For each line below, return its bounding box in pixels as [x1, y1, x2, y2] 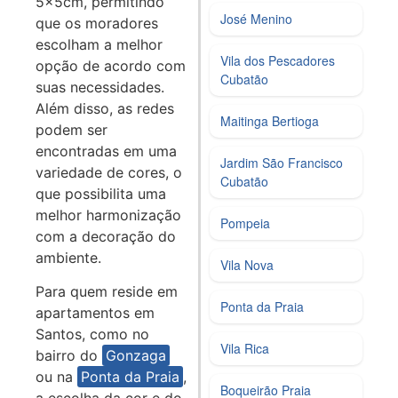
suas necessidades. [36, 77, 164, 96]
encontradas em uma [36, 141, 177, 160]
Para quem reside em [36, 283, 178, 301]
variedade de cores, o [36, 163, 182, 181]
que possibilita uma [36, 184, 166, 203]
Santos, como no [36, 325, 149, 344]
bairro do [36, 346, 102, 365]
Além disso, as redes [36, 99, 174, 117]
